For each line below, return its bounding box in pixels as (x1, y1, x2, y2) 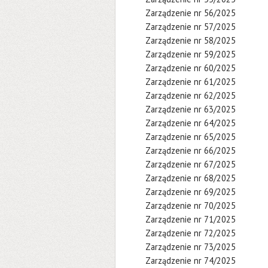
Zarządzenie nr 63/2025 (145, 103, 236, 115)
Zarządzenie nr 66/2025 (145, 145, 236, 156)
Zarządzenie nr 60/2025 (145, 62, 236, 74)
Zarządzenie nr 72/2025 (145, 227, 236, 239)
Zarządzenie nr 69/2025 (145, 186, 236, 197)
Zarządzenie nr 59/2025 (145, 48, 236, 60)
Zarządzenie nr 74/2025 (145, 255, 236, 266)
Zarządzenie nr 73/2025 (145, 241, 236, 252)
